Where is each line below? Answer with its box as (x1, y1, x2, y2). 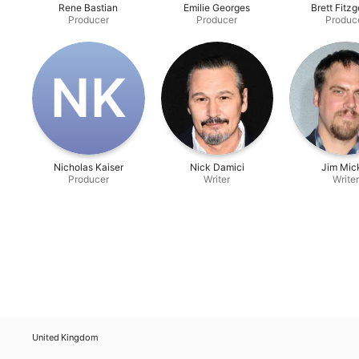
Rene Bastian (58, 2, 119, 14)
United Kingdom (32, 332, 99, 343)
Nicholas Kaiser (53, 160, 123, 173)
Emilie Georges (184, 2, 251, 14)
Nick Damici (189, 160, 244, 173)
